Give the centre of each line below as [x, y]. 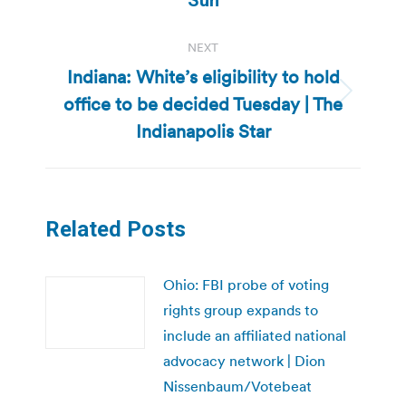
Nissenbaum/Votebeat [237, 386]
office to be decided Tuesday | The [203, 104]
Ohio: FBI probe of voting [246, 284]
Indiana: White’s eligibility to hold [203, 77]
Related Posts [116, 229]
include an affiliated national [255, 335]
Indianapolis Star [203, 131]
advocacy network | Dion [244, 360]
